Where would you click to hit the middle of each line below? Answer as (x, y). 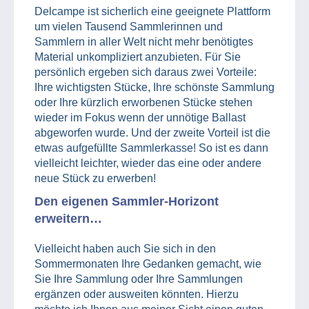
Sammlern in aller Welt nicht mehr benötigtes (144, 41)
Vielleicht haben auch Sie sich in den (125, 248)
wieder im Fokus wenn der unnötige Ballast (140, 117)
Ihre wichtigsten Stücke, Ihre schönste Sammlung (154, 87)
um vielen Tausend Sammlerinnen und (129, 26)
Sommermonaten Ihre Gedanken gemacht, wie (148, 263)
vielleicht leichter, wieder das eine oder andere (148, 163)
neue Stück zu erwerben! (95, 178)
